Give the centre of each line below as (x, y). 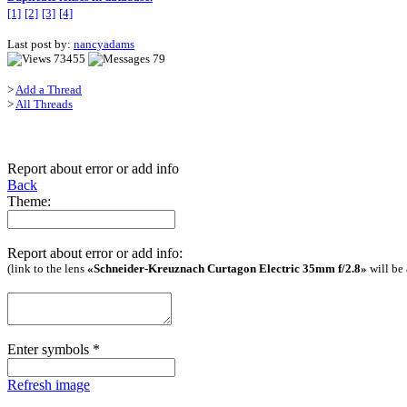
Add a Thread (49, 90)
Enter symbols (50, 350)
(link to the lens (47, 269)
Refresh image (49, 385)
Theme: (29, 202)
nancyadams (104, 45)
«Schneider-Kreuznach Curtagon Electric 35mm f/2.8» (227, 269)
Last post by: (40, 45)
